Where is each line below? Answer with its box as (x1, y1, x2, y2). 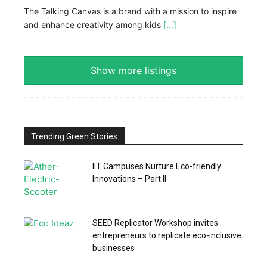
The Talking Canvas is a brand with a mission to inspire (24, 5, 237, 16)
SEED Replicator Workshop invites (92, 218, 218, 228)
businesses (92, 243, 135, 253)
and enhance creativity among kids (24, 19, 163, 30)
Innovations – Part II (92, 173, 166, 184)
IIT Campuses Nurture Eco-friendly (92, 161, 221, 171)
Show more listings (91, 64, 176, 76)
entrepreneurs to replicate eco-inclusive (92, 230, 241, 240)
